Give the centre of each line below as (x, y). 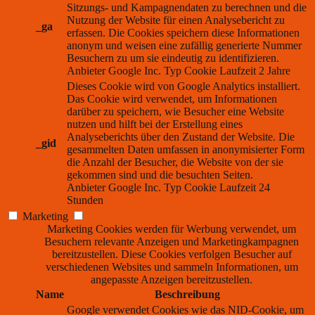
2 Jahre (275, 71)
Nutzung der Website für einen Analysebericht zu (176, 20)
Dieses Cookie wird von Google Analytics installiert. (184, 86)
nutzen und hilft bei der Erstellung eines (155, 124)
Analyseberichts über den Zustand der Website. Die (181, 137)
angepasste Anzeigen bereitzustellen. (172, 280)
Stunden (85, 200)
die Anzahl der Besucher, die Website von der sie (175, 162)
